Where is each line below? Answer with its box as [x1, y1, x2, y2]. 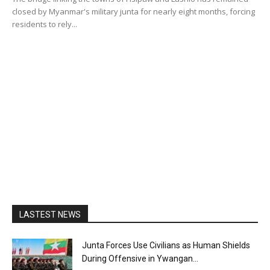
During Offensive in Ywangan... [82, 254, 198, 264]
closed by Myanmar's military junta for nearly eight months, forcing [12, 6, 255, 17]
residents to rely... [12, 19, 77, 30]
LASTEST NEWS [19, 210, 81, 220]
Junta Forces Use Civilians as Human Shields [82, 240, 250, 251]
